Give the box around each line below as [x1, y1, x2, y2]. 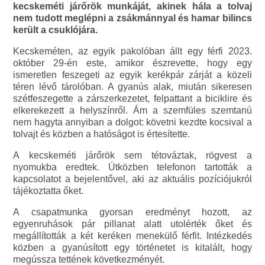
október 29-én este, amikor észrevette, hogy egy [13, 58, 252, 69]
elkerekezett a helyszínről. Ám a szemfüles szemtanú [13, 105, 252, 116]
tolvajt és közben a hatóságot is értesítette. [13, 129, 190, 140]
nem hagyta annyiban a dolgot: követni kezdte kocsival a [13, 117, 252, 128]
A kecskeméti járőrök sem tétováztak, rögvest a [13, 150, 252, 161]
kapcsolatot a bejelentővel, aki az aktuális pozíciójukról [13, 174, 252, 185]
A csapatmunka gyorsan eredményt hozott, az [13, 207, 252, 218]
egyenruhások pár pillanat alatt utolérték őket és [13, 219, 252, 230]
